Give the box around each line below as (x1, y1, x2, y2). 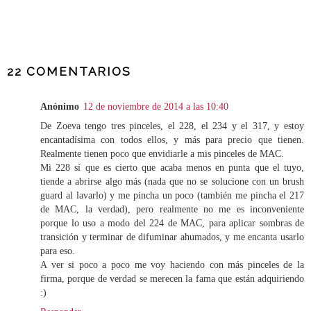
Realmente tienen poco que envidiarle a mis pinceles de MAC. (40, 148, 284, 160)
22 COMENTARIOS (7, 65, 131, 79)
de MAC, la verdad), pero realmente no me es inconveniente (40, 203, 304, 215)
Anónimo (40, 101, 79, 112)
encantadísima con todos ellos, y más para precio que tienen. (40, 134, 304, 146)
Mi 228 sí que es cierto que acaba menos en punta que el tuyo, (40, 162, 304, 174)
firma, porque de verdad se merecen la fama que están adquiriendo (40, 273, 304, 285)
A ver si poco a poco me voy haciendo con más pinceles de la (40, 259, 304, 271)
